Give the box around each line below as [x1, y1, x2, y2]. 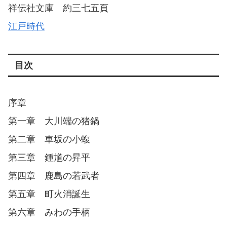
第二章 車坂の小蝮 [8, 134, 90, 144]
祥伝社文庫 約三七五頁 [8, 3, 108, 14]
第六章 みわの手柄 [8, 207, 90, 217]
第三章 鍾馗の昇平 [8, 152, 90, 163]
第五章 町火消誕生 [8, 188, 90, 199]
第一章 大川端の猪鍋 [8, 116, 99, 126]
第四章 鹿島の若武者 [8, 170, 99, 181]
